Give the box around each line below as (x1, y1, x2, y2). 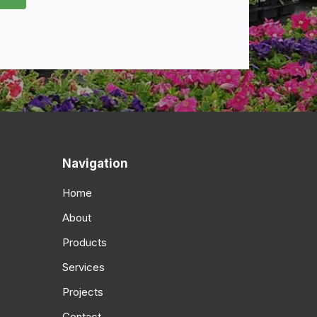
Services (62, 260, 105, 274)
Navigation (62, 156, 128, 171)
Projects (62, 284, 103, 299)
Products (62, 235, 107, 249)
